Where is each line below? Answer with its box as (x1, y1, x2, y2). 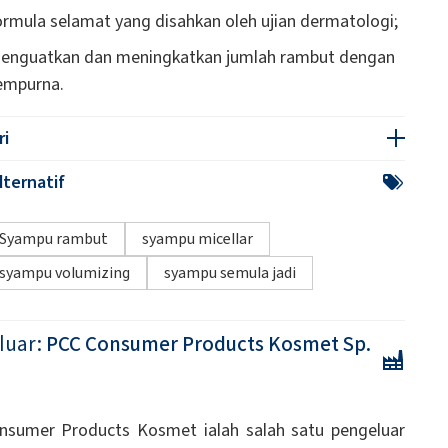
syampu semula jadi (163, 261, 296, 283)
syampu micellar (141, 227, 253, 249)
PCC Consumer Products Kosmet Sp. (45, 329, 371, 358)
